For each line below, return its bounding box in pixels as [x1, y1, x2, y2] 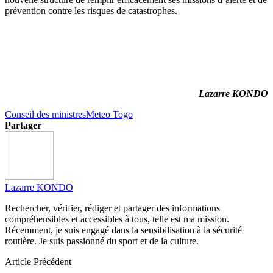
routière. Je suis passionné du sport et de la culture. [5, 235, 199, 246]
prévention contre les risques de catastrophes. [5, 5, 177, 16]
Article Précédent [5, 256, 71, 267]
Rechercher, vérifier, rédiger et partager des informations [5, 202, 220, 213]
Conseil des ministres [5, 108, 86, 119]
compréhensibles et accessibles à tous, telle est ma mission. [5, 213, 229, 224]
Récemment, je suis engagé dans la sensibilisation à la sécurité [5, 224, 242, 235]
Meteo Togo [86, 108, 133, 119]
